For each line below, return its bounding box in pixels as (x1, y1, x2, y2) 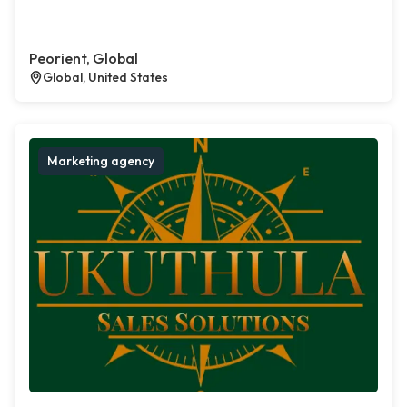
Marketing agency (47, 153, 154, 170)
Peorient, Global (29, 49, 138, 68)
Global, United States (43, 69, 168, 86)
